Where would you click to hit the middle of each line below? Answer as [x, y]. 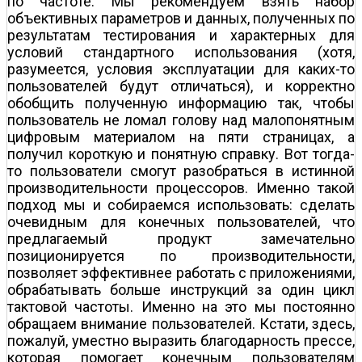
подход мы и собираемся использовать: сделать [181, 204]
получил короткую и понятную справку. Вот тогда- [181, 154]
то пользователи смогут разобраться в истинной [181, 170]
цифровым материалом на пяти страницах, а [181, 137]
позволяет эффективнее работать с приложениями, [181, 272]
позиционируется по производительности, [181, 255]
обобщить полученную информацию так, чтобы [181, 103]
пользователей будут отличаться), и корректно [181, 86]
